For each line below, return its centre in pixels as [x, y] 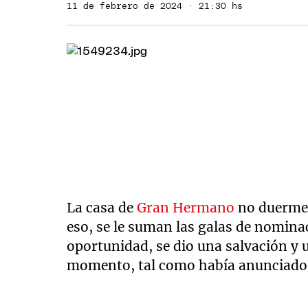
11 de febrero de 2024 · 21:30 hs [155, 6]
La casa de [102, 208]
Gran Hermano [186, 208]
